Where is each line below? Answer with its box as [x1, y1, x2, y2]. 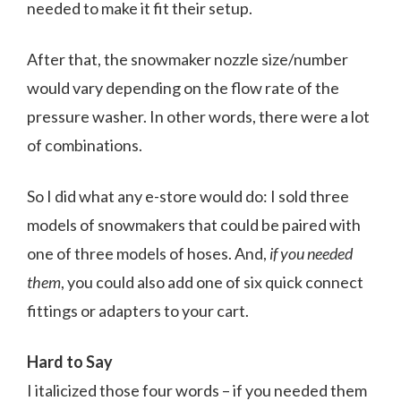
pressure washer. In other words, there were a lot [27, 106, 370, 126]
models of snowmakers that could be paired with [27, 214, 361, 235]
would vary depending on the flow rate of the [27, 77, 339, 98]
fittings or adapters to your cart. [27, 300, 249, 320]
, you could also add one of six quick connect [61, 271, 363, 292]
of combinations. [27, 134, 142, 155]
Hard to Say [27, 351, 113, 371]
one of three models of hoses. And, [27, 243, 269, 263]
